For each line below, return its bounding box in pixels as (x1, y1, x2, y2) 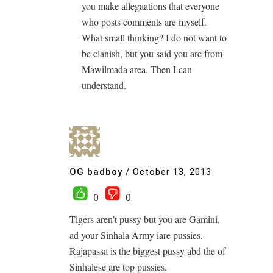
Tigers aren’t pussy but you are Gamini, (69, 213, 220, 225)
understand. (82, 79, 126, 91)
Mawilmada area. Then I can (82, 63, 192, 76)
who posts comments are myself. (82, 15, 207, 28)
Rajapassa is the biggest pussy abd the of (69, 244, 225, 257)
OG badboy (69, 166, 122, 177)
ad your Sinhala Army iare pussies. (69, 229, 203, 241)
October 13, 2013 (133, 166, 211, 177)
